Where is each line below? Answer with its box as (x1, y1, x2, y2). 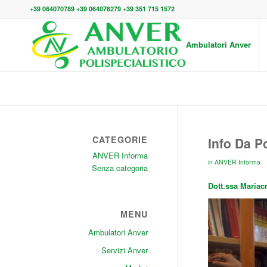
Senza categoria (91, 162, 148, 173)
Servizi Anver (101, 244, 148, 256)
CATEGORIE (92, 133, 148, 145)
